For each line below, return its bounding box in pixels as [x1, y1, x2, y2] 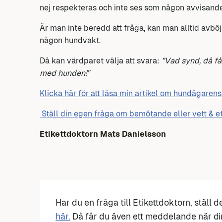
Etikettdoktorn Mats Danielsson [40, 129, 166, 139]
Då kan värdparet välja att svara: [40, 56, 162, 66]
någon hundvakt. [40, 36, 101, 46]
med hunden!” [40, 68, 90, 78]
